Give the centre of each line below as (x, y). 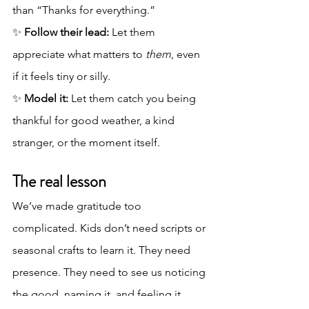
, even (187, 54)
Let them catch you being (133, 99)
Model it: (46, 99)
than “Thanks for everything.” (84, 10)
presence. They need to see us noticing (110, 272)
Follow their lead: (67, 32)
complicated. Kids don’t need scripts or (110, 228)
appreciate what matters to (79, 54)
